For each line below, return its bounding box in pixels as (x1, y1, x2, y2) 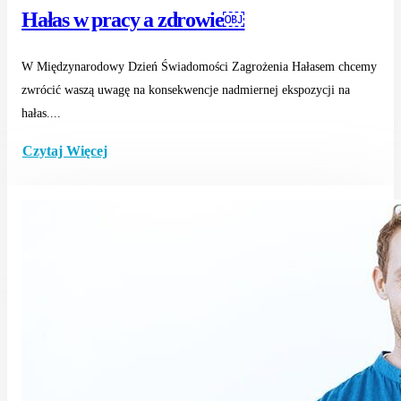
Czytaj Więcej (22, 143, 107, 159)
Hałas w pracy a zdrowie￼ (21, 7, 245, 31)
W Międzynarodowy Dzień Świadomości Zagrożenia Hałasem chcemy (21, 59, 377, 73)
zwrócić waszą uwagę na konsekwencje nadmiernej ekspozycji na (21, 82, 350, 97)
